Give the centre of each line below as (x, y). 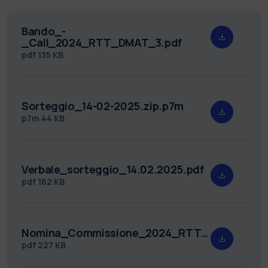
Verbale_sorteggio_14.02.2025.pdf (113, 169)
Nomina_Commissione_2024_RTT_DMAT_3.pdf (205, 232)
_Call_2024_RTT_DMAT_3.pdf (102, 42)
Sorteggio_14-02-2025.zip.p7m (103, 106)
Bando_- (44, 31)
